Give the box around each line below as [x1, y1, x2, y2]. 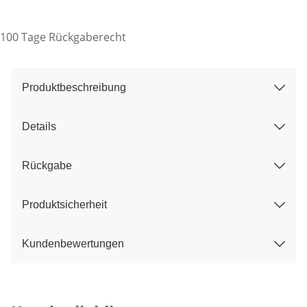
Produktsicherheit [22, 199, 107, 211]
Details [22, 121, 56, 133]
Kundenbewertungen [22, 238, 124, 250]
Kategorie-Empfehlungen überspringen [11, 286, 223, 302]
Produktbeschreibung [22, 82, 126, 94]
